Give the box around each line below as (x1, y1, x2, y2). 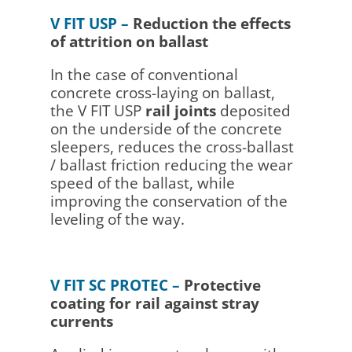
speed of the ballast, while (49, 172, 235, 193)
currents (49, 310, 113, 332)
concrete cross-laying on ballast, (49, 82, 275, 103)
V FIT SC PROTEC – (49, 274, 184, 295)
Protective (183, 274, 261, 295)
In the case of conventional (49, 64, 238, 85)
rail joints (145, 100, 216, 121)
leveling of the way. (49, 208, 185, 229)
